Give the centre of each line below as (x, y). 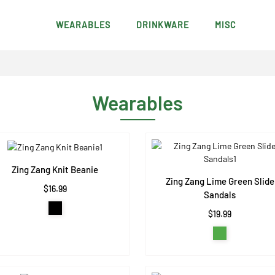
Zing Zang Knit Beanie (55, 170)
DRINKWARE (163, 25)
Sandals (220, 195)
